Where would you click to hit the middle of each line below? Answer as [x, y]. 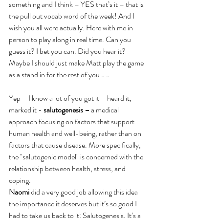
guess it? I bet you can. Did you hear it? [68, 51]
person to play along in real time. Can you [71, 40]
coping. [20, 180]
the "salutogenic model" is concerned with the [77, 157]
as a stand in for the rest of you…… [59, 75]
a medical [105, 110]
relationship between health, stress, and [68, 169]
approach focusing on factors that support [72, 122]
